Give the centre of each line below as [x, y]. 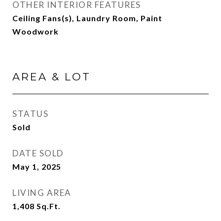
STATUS [30, 114]
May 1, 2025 [37, 166]
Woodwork [36, 31]
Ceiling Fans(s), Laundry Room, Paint [87, 18]
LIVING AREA [42, 193]
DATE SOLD [38, 153]
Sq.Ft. [49, 206]
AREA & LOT [52, 77]
